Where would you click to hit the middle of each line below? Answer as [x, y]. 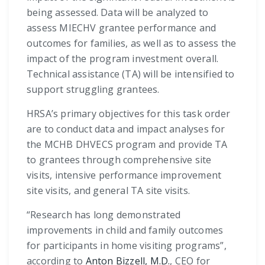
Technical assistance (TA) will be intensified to [131, 74]
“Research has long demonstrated [104, 215]
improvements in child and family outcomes [125, 230]
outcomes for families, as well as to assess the [132, 43]
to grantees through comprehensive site [119, 160]
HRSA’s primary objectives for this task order [129, 114]
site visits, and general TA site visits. [108, 191]
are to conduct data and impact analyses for [126, 129]
